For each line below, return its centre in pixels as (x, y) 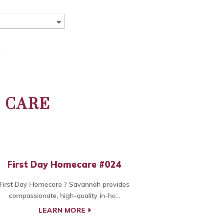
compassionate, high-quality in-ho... (65, 196)
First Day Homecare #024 (65, 165)
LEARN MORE (63, 210)
